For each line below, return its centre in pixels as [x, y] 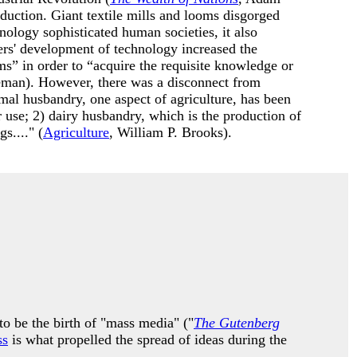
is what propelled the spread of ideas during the [147, 339]
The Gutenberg [237, 323]
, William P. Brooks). [173, 132]
